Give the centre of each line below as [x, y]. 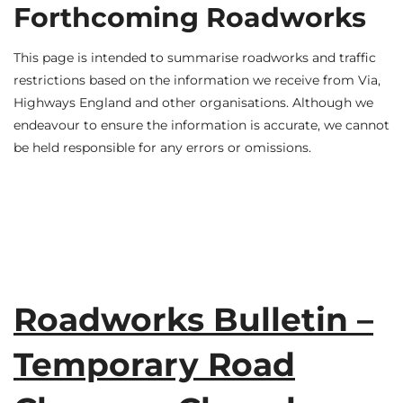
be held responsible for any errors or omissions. [162, 148]
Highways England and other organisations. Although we [193, 103]
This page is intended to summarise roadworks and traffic [195, 58]
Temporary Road [154, 364]
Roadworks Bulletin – [193, 319]
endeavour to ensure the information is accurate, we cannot [201, 125]
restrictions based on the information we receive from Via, [197, 81]
